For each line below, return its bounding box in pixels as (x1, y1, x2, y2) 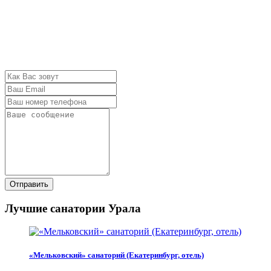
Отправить (10, 179, 48, 189)
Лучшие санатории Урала (5, 201, 141, 215)
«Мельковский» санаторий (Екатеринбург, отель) (29, 250, 204, 260)
